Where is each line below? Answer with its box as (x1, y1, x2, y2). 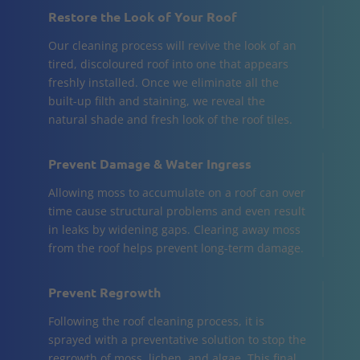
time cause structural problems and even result (47, 202, 305, 219)
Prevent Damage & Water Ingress (47, 154, 252, 172)
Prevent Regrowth (47, 283, 161, 301)
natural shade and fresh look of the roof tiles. (47, 111, 292, 127)
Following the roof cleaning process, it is (47, 313, 264, 329)
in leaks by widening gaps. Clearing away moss (47, 221, 301, 237)
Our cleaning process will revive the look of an (47, 37, 297, 53)
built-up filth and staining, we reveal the (47, 92, 265, 108)
